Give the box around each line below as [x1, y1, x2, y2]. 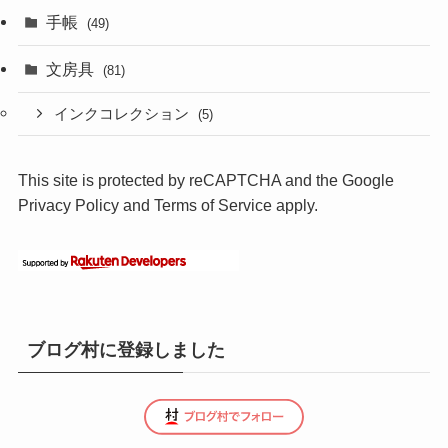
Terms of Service [153, 196, 272, 215]
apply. [271, 196, 318, 215]
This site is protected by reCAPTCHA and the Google [17, 171, 394, 190]
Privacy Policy [17, 196, 119, 215]
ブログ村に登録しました [26, 339, 225, 360]
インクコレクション [54, 105, 194, 122]
